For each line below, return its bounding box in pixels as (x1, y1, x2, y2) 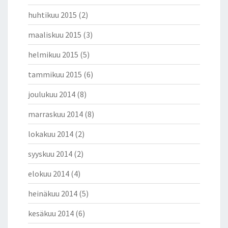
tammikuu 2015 (28, 69, 82, 80)
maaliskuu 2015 (28, 30, 81, 40)
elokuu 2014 (28, 168, 69, 179)
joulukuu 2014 (28, 89, 75, 100)
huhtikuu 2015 (28, 10, 77, 20)
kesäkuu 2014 (28, 208, 74, 219)
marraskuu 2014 (28, 109, 83, 120)
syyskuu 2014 (28, 149, 72, 159)
